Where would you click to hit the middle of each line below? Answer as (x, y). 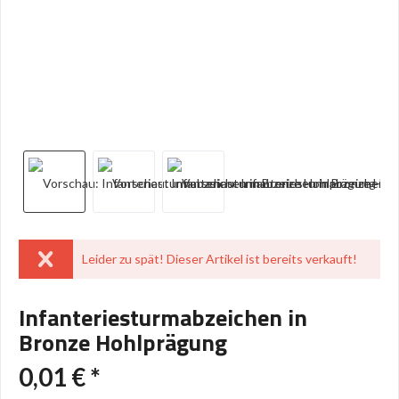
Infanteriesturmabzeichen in (163, 318)
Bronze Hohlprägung (123, 342)
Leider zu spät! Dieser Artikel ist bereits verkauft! (219, 259)
